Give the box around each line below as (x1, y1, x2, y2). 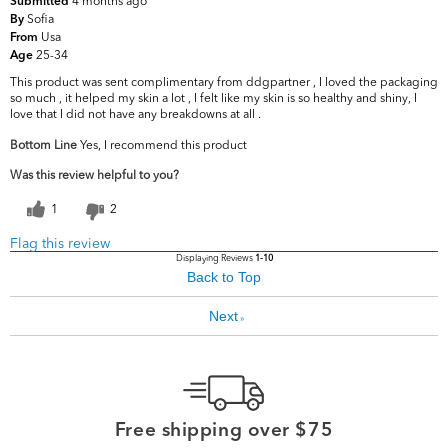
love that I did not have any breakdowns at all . (10, 106, 261, 122)
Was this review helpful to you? (10, 167, 179, 183)
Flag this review (10, 234, 110, 253)
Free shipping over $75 (114, 422, 334, 442)
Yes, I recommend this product (77, 137, 247, 153)
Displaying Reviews (175, 252, 255, 264)
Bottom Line (10, 137, 77, 153)
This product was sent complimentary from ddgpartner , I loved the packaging (10, 74, 438, 90)
